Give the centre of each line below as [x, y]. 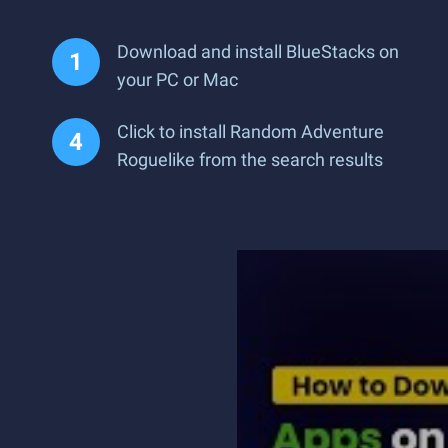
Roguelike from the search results [250, 159]
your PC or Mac [177, 79]
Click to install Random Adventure [250, 131]
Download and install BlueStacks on [258, 51]
